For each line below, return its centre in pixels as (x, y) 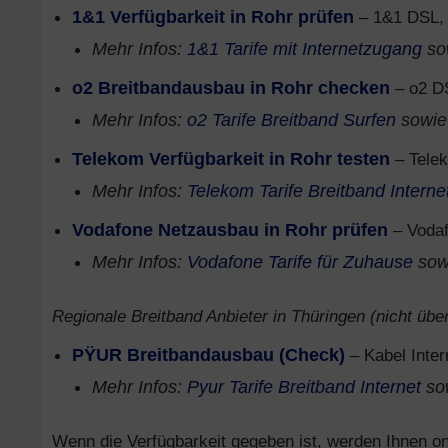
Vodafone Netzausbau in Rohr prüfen (230, 230)
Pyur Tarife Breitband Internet (304, 387)
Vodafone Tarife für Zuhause (300, 262)
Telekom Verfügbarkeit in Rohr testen (231, 159)
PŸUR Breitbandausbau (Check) (208, 355)
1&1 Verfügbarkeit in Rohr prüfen (213, 17)
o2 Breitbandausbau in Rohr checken (231, 88)
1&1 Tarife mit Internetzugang (304, 49)
